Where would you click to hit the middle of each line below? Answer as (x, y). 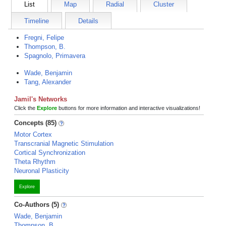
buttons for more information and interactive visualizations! (129, 108)
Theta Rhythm (35, 162)
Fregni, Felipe (44, 38)
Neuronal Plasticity (42, 171)
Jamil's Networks (41, 99)
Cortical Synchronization (50, 153)
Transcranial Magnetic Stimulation (64, 144)
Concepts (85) (35, 123)
